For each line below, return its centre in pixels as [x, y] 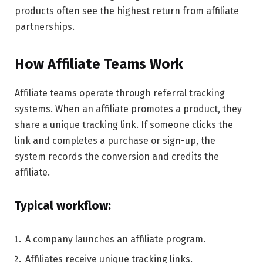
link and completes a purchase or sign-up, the [115, 141]
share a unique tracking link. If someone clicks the [124, 125]
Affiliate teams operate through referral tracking [120, 93]
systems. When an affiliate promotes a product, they [128, 109]
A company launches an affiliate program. [115, 239]
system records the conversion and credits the [117, 157]
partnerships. [45, 26]
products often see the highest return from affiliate [127, 11]
